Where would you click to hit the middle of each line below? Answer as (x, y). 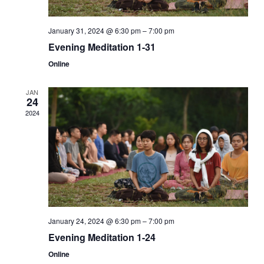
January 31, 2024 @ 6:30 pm (94, 30)
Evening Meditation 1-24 (102, 237)
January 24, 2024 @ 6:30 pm (94, 220)
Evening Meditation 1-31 (102, 47)
